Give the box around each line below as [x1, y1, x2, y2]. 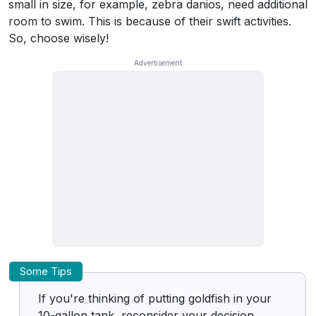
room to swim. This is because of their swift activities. [8, 13, 291, 28]
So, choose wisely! [8, 30, 109, 45]
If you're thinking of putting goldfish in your [38, 291, 272, 305]
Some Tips [20, 264, 72, 278]
